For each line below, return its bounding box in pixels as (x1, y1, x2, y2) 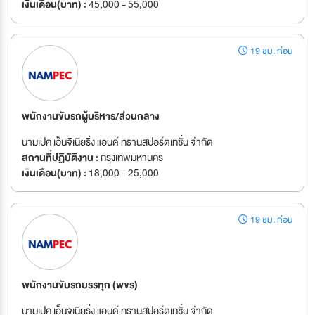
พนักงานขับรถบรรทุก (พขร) (22, 276, 138, 294)
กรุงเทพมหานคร (98, 149, 163, 167)
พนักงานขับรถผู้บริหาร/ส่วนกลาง (22, 108, 160, 125)
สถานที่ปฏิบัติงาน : (22, 149, 98, 167)
